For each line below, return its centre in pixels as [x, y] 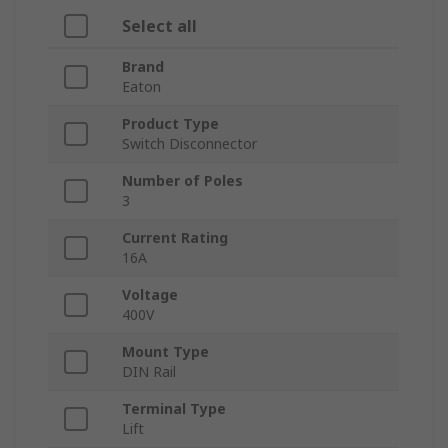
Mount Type [165, 352]
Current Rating [175, 238]
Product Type [170, 124]
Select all [159, 26]
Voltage [150, 295]
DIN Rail [149, 372]
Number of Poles [182, 181]
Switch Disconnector [189, 144]
